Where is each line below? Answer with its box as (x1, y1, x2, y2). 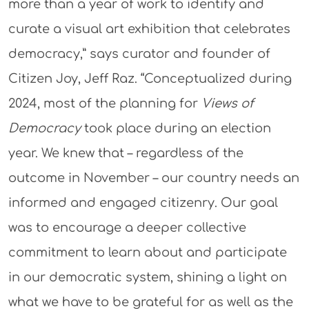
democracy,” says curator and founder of (8, 46, 270, 61)
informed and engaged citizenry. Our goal (8, 195, 278, 210)
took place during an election (80, 121, 271, 135)
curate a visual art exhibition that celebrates (8, 21, 290, 36)
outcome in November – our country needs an (8, 170, 299, 185)
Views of (201, 96, 254, 110)
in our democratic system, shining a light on (8, 270, 287, 284)
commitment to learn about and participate (8, 245, 287, 259)
